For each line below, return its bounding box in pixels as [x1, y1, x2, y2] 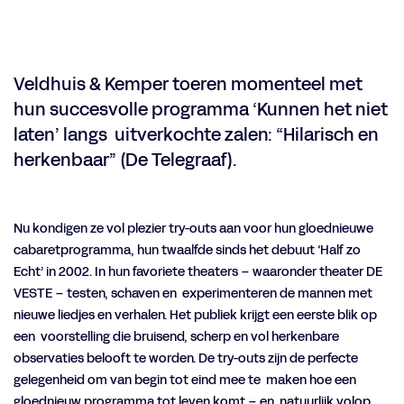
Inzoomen [14, 23, 74, 41]
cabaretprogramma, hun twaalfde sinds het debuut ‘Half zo [14, 242, 361, 259]
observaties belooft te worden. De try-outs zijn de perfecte [14, 350, 361, 367]
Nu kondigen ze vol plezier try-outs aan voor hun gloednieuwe [14, 220, 373, 237]
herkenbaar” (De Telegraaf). [14, 148, 237, 172]
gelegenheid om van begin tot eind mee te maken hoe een [14, 372, 356, 389]
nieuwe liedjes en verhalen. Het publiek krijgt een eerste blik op [14, 307, 377, 324]
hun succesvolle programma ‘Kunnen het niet [14, 97, 388, 122]
